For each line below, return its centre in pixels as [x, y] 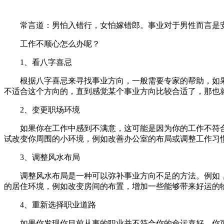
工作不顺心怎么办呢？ [60, 43]
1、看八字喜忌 [46, 62]
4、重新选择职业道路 [58, 204]
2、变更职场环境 [50, 109]
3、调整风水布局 [50, 157]
